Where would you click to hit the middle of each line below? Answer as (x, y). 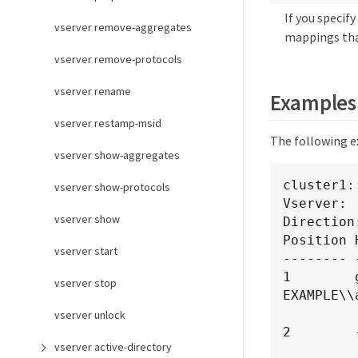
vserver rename (93, 91)
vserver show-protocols (112, 187)
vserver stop (86, 283)
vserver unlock (90, 315)
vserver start (86, 251)
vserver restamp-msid (108, 123)
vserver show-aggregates (117, 155)
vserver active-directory (113, 347)
